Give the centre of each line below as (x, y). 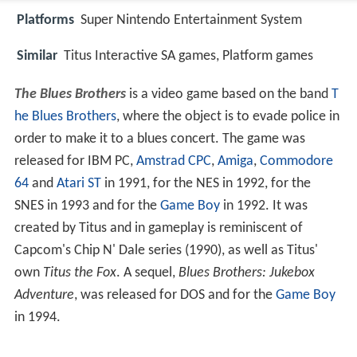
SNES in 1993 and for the (87, 206)
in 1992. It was (263, 206)
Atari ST (78, 184)
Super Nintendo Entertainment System (191, 21)
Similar (37, 56)
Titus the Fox (79, 273)
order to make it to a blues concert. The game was (159, 139)
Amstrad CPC (173, 162)
